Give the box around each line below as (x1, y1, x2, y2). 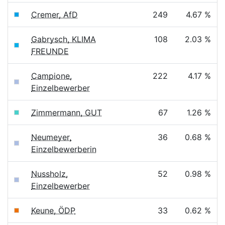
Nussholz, (31, 169, 68, 179)
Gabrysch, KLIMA (31, 34, 96, 44)
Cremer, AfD (31, 10, 78, 20)
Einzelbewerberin (31, 144, 96, 154)
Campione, (31, 71, 72, 81)
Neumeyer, (31, 132, 71, 142)
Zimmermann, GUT (31, 107, 102, 118)
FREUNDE (31, 46, 69, 56)
